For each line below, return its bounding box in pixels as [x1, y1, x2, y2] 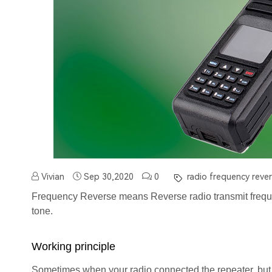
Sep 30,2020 [84, 172, 134, 182]
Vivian [39, 172, 64, 182]
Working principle [32, 240, 115, 253]
